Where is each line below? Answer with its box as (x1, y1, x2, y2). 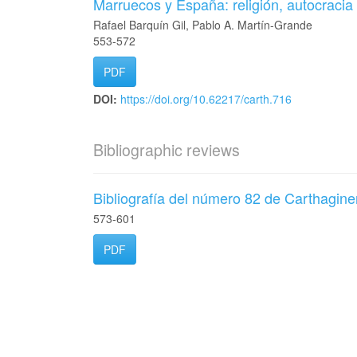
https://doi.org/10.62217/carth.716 (120, 91, 292, 107)
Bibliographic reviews (93, 139, 240, 161)
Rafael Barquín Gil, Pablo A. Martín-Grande (93, 17, 312, 33)
